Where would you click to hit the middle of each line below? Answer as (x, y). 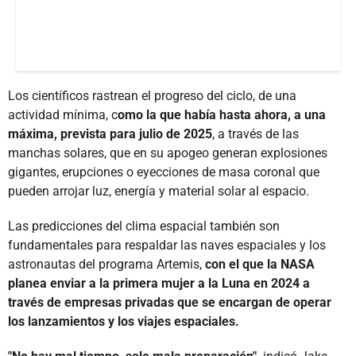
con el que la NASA (260, 264)
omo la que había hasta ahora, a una (222, 114)
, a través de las (255, 133)
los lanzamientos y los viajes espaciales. (124, 321)
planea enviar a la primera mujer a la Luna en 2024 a (159, 283)
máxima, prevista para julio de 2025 (110, 133)
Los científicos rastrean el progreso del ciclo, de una (152, 95)
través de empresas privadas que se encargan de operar (170, 302)
